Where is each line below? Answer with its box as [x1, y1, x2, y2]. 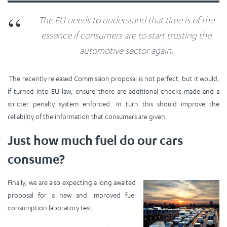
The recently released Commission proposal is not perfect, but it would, [8, 74, 219, 83]
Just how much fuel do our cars [8, 132, 183, 148]
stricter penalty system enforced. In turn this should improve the [8, 99, 219, 108]
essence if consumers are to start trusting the [41, 29, 212, 41]
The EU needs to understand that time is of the [38, 14, 214, 25]
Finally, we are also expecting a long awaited [8, 178, 136, 186]
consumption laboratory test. [8, 203, 94, 212]
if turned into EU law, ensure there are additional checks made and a [8, 87, 219, 95]
